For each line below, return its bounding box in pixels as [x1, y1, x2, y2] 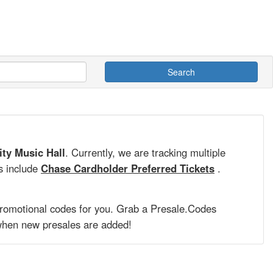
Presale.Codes [151, 200, 216, 216]
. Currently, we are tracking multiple [65, 144, 225, 160]
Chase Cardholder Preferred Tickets [41, 160, 214, 175]
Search [168, 65, 195, 78]
